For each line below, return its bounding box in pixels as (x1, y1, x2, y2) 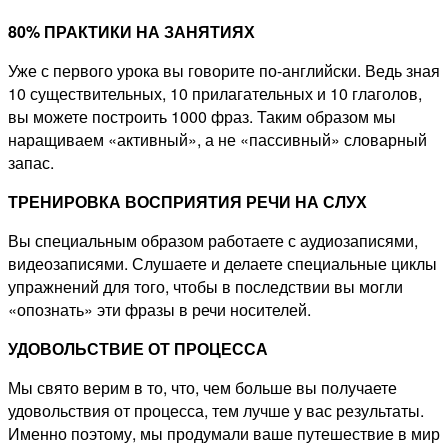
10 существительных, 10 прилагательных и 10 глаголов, (8, 82, 422, 106)
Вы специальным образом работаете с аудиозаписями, (8, 229, 418, 253)
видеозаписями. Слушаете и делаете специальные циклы (8, 252, 437, 276)
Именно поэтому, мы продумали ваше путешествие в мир (8, 422, 440, 446)
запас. (8, 151, 54, 175)
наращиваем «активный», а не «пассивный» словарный (8, 128, 427, 152)
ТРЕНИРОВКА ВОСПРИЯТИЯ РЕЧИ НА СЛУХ (8, 190, 367, 214)
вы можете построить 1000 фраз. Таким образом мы (8, 105, 396, 129)
